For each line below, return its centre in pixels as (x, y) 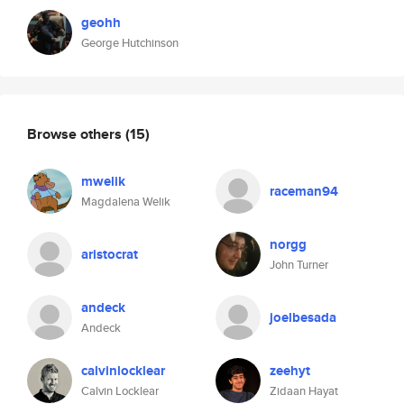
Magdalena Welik (126, 202)
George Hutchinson (130, 43)
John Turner (299, 265)
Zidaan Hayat (304, 391)
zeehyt (290, 371)
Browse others (76, 133)
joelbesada (303, 317)
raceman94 (304, 191)
